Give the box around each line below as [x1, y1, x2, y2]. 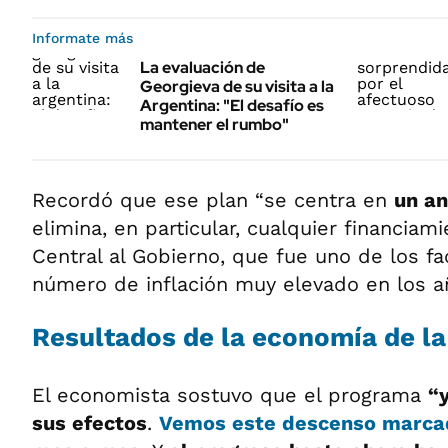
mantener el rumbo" [140, 114, 289, 135]
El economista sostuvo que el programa [32, 383, 428, 407]
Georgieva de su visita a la [140, 76, 334, 97]
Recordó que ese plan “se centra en [32, 188, 394, 212]
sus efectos [32, 411, 147, 435]
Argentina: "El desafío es [140, 95, 324, 116]
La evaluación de [140, 57, 265, 78]
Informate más [32, 30, 133, 46]
